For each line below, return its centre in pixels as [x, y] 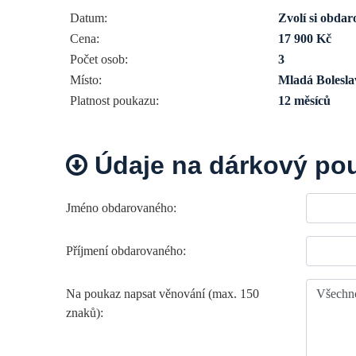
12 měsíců [304, 100]
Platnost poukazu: [114, 100]
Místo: [85, 79]
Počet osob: [99, 59]
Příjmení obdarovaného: [126, 250]
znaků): [85, 312]
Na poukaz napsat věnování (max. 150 [163, 293]
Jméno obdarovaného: [121, 207]
